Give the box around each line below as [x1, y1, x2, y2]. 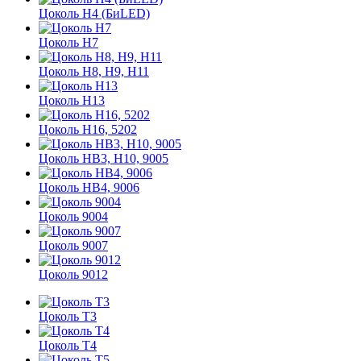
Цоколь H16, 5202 [39, 122, 137, 136]
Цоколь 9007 [39, 239, 108, 252]
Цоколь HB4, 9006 [39, 180, 139, 194]
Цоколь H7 [39, 35, 98, 49]
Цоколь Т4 [39, 338, 97, 352]
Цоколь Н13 [39, 93, 105, 107]
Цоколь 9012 [39, 268, 108, 281]
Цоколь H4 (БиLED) [39, 6, 150, 20]
